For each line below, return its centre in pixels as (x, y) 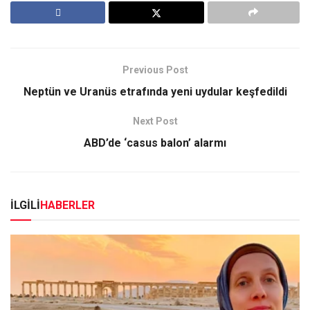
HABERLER (67, 206)
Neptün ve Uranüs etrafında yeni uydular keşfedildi (155, 92)
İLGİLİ (25, 206)
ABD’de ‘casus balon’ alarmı (155, 143)
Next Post (155, 121)
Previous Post (155, 70)
